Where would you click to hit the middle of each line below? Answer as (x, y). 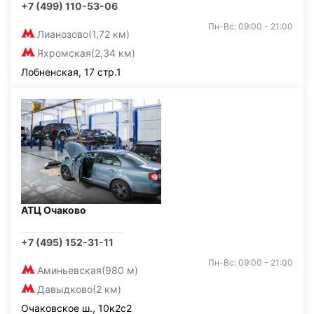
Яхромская (64, 53)
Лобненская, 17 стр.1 (71, 72)
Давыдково (65, 289)
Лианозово (63, 34)
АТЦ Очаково (54, 210)
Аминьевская (69, 270)
